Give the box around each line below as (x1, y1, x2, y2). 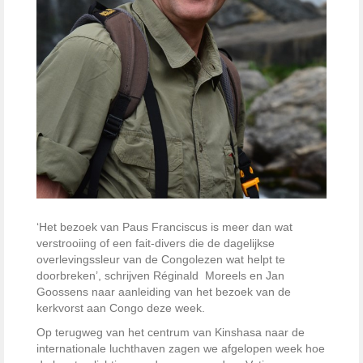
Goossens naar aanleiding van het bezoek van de (36, 285, 291, 299)
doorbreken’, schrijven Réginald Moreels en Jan (36, 269, 284, 283)
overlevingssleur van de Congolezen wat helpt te (36, 253, 285, 267)
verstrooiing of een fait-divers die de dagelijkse (36, 237, 275, 250)
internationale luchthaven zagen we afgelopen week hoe (36, 342, 325, 356)
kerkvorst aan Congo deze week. (36, 301, 205, 315)
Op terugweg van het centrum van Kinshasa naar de (36, 326, 305, 340)
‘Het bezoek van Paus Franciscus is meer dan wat (36, 220, 293, 234)
